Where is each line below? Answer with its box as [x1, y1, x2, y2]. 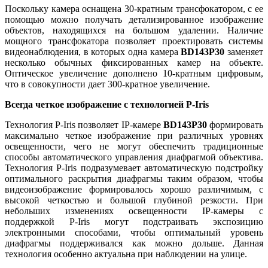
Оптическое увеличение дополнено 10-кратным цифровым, [5, 68, 263, 78]
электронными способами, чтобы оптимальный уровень [5, 227, 263, 237]
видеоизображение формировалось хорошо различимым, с [5, 184, 263, 194]
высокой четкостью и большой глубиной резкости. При [5, 194, 263, 205]
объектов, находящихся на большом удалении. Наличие [5, 25, 263, 35]
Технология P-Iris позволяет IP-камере [5, 119, 163, 130]
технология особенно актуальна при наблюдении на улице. [5, 248, 247, 259]
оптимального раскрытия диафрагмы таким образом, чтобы [5, 173, 263, 184]
